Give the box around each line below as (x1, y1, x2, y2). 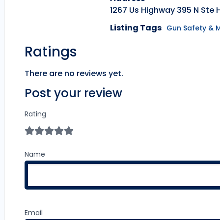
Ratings (25, 42, 77, 62)
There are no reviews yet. (25, 68, 123, 80)
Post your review (25, 85, 122, 102)
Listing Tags (110, 22, 162, 34)
